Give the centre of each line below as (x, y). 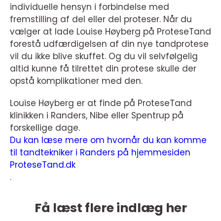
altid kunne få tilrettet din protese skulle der (103, 69)
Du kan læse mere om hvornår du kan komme (108, 140)
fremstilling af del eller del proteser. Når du (101, 19)
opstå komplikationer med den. (76, 81)
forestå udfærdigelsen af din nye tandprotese (109, 44)
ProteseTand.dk (43, 165)
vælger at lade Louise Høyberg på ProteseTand (110, 32)
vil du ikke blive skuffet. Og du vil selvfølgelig (104, 56)
